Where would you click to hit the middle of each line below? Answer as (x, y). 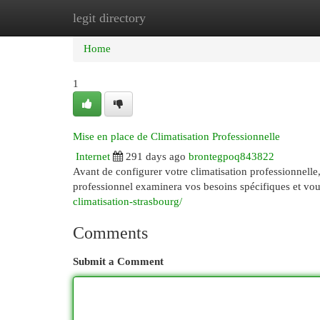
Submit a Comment (118, 261)
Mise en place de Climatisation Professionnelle (176, 136)
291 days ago (156, 156)
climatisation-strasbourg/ (127, 201)
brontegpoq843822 (231, 156)
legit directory (109, 18)
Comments (110, 233)
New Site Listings (182, 18)
